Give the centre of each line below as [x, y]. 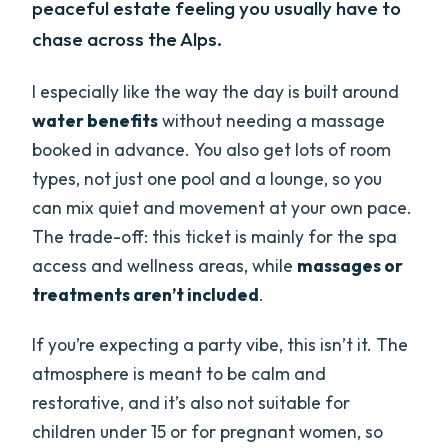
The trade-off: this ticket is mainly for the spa [215, 237]
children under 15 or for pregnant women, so [208, 432]
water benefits [95, 121]
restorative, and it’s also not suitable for [191, 403]
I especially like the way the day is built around [216, 92]
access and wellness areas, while [165, 266]
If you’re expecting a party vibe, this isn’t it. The [220, 345]
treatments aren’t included [146, 295]
